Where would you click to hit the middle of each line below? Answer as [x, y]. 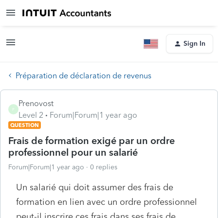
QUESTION [25, 125]
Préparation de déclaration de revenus [83, 75]
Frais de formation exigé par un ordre [91, 140]
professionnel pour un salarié [73, 152]
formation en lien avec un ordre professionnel [107, 202]
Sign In [194, 44]
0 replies [104, 167]
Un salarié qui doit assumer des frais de [95, 187]
